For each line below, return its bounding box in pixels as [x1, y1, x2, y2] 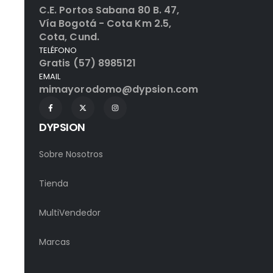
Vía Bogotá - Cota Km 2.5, [39, 16, 171, 31]
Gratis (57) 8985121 [39, 56, 136, 71]
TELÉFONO [39, 44, 77, 57]
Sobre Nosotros [39, 148, 103, 161]
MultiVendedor [39, 207, 101, 219]
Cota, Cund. [39, 30, 99, 44]
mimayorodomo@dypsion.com [39, 82, 198, 97]
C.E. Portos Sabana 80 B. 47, [39, 3, 180, 18]
